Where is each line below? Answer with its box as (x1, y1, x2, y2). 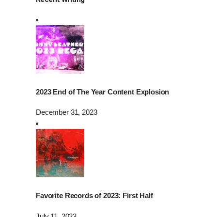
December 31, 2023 (36, 108, 97, 117)
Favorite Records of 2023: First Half (36, 191, 153, 200)
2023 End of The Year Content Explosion (36, 87, 170, 96)
